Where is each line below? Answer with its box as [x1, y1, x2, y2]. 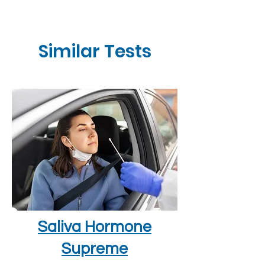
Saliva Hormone [38, 219, 151, 235]
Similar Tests [38, 39, 151, 64]
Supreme [62, 241, 128, 257]
